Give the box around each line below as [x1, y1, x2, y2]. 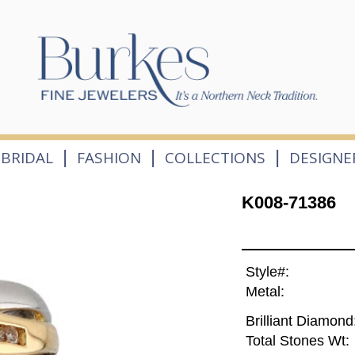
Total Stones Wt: [245, 333, 349, 349]
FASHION [76, 147, 141, 168]
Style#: [245, 264, 289, 281]
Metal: [245, 284, 284, 300]
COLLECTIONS [165, 147, 266, 168]
